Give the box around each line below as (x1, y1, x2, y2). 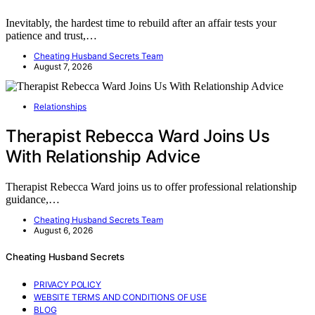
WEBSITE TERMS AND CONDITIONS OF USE (34, 291, 207, 302)
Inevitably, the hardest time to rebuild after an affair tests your (6, 16, 276, 29)
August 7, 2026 (34, 60, 92, 72)
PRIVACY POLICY (34, 278, 101, 290)
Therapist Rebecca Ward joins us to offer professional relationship (6, 180, 297, 193)
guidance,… (6, 193, 60, 205)
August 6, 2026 (34, 224, 93, 236)
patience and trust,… (6, 29, 97, 41)
